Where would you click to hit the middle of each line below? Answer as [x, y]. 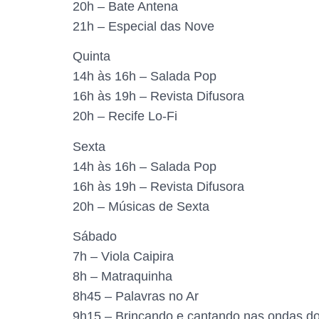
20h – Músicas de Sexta [141, 206]
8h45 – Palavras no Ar [136, 296]
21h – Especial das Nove [143, 26]
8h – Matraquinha [122, 276]
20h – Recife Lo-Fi [125, 116]
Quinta [91, 57]
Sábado [95, 236]
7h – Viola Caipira [123, 256]
